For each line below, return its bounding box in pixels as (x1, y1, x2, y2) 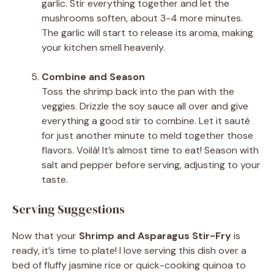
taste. (42, 172, 68, 186)
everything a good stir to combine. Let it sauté (42, 114, 250, 127)
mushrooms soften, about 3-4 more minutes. (42, 11, 243, 24)
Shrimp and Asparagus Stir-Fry (79, 229, 231, 242)
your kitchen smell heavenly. (42, 40, 165, 54)
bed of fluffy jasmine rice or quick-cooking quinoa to (12, 258, 246, 272)
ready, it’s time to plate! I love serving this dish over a (12, 243, 246, 257)
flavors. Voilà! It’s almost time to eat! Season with (42, 143, 259, 157)
